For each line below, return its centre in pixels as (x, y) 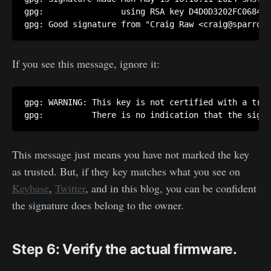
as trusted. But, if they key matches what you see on (126, 171)
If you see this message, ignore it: (86, 64)
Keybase (31, 188)
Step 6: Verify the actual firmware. (125, 250)
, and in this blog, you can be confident (171, 188)
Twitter (70, 188)
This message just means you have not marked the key (131, 155)
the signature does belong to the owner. (98, 205)
